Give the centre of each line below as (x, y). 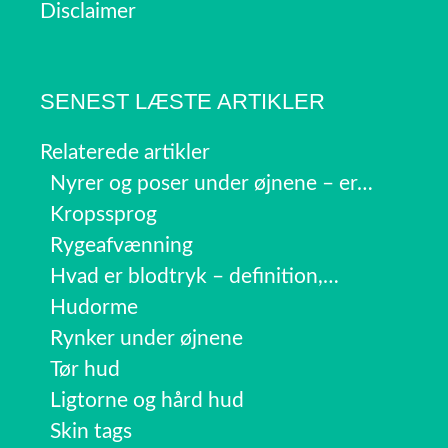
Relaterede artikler (125, 153)
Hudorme (94, 308)
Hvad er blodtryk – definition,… (194, 277)
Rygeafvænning (121, 246)
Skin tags (91, 432)
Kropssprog (103, 215)
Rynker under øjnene (146, 339)
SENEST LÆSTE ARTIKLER (182, 102)
